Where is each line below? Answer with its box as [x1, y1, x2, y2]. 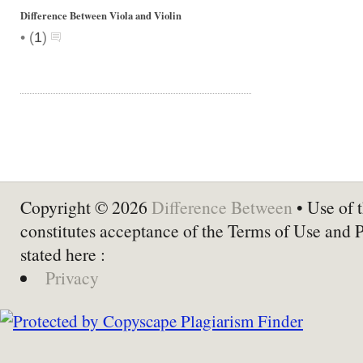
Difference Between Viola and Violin [20, 8, 181, 23]
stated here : [20, 242, 105, 266]
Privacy [45, 266, 99, 289]
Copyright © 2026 [20, 195, 152, 219]
